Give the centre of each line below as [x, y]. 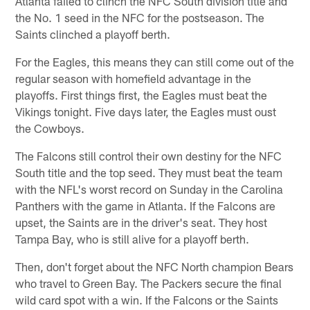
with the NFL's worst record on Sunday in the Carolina [149, 189]
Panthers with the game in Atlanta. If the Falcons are [146, 205]
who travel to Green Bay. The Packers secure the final [149, 283]
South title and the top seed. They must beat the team [149, 172]
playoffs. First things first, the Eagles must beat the [142, 94]
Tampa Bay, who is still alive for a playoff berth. [133, 238]
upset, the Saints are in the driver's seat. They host [142, 222]
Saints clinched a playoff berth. [93, 34]
